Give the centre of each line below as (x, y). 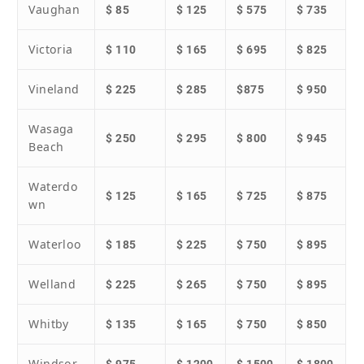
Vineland (54, 89)
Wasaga (51, 129)
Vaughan (54, 10)
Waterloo (55, 245)
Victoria (51, 50)
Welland (52, 284)
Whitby (49, 324)
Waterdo (54, 187)
